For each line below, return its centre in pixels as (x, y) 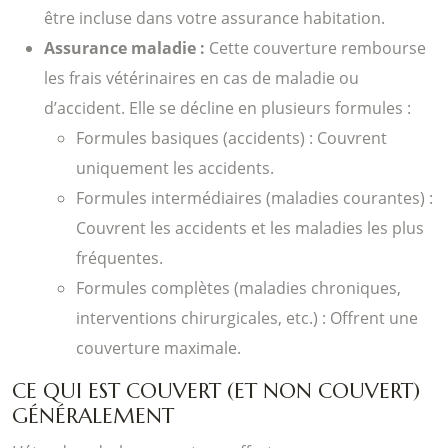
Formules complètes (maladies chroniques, (238, 287)
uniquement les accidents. (175, 167)
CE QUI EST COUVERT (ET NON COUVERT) (216, 390)
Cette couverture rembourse (317, 47)
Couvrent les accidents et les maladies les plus (250, 227)
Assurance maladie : (126, 47)
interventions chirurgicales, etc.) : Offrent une (247, 317)
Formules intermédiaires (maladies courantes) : (254, 197)
